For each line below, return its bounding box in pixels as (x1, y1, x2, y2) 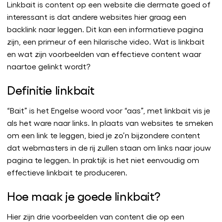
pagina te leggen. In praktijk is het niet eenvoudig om (7, 155, 199, 165)
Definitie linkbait (7, 82, 95, 97)
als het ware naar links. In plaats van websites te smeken (7, 118, 213, 127)
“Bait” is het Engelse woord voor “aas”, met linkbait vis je (7, 106, 210, 115)
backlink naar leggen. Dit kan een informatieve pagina (7, 24, 203, 34)
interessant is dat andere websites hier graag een (7, 12, 186, 21)
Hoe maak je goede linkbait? (7, 188, 161, 203)
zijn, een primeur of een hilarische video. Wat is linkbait (7, 37, 205, 46)
